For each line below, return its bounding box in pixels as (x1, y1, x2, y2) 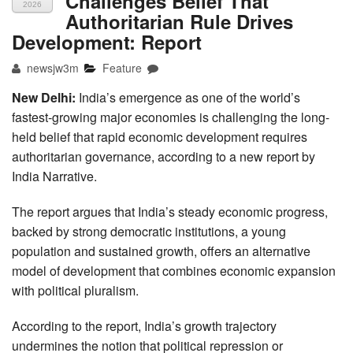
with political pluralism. (12, 281, 139, 299)
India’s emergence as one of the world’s (76, 87, 300, 106)
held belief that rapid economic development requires (12, 127, 307, 146)
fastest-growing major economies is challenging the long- (12, 107, 329, 126)
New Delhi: (12, 87, 76, 106)
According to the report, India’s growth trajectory (12, 316, 277, 335)
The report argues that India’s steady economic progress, (12, 202, 328, 221)
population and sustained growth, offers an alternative (12, 241, 310, 260)
